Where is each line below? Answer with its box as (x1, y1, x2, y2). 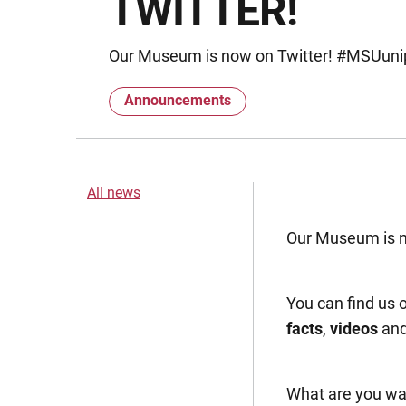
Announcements (124, 92, 231, 109)
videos (330, 319, 378, 338)
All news (87, 184, 140, 201)
